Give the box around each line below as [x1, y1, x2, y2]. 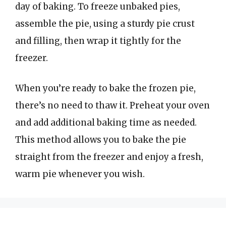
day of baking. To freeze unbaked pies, [15, 1, 180, 12]
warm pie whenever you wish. [15, 168, 145, 180]
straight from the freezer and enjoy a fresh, [15, 151, 203, 162]
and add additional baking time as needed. [15, 117, 197, 128]
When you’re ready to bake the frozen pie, [15, 82, 196, 94]
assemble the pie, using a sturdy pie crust [15, 18, 195, 29]
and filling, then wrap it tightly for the [15, 35, 181, 46]
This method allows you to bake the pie [15, 134, 186, 145]
